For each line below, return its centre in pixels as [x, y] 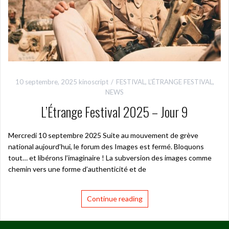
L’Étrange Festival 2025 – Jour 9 [114, 112]
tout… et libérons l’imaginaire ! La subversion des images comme [110, 158]
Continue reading [114, 199]
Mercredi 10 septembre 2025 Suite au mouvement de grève [103, 135]
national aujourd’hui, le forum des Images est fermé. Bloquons [106, 147]
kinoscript [93, 82]
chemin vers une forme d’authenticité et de [77, 169]
